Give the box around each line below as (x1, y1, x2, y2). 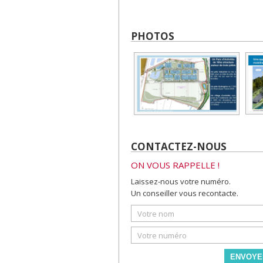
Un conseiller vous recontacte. (131, 188, 238, 199)
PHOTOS (131, 29, 174, 43)
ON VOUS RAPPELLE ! (131, 159, 220, 171)
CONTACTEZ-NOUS (131, 139, 227, 153)
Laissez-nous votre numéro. (131, 176, 231, 187)
